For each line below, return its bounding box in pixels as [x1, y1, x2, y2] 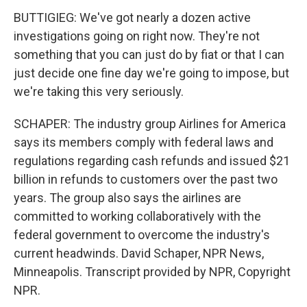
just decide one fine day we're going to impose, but [14, 66, 289, 80]
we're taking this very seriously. [14, 84, 184, 99]
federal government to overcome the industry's [14, 228, 270, 242]
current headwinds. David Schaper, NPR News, [14, 246, 264, 260]
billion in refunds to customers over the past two [14, 172, 278, 186]
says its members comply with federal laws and [14, 135, 273, 149]
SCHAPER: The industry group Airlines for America [14, 116, 286, 131]
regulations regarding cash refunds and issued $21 [14, 153, 290, 168]
